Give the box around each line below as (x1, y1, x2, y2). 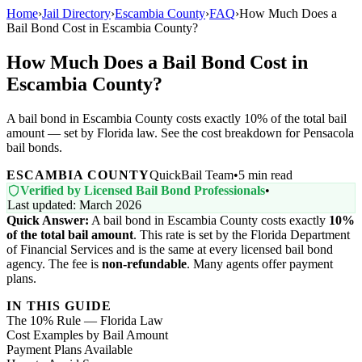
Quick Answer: (6, 213, 89, 227)
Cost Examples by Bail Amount (6, 327, 168, 342)
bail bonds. (6, 140, 62, 154)
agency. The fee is (6, 256, 102, 271)
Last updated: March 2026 (7, 197, 141, 212)
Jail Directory (42, 6, 111, 20)
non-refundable (102, 256, 187, 271)
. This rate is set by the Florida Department (133, 227, 350, 242)
